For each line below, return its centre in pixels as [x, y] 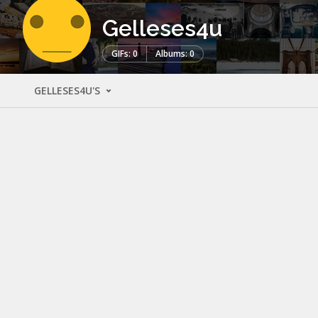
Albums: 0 [175, 53]
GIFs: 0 [125, 53]
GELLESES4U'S [68, 90]
